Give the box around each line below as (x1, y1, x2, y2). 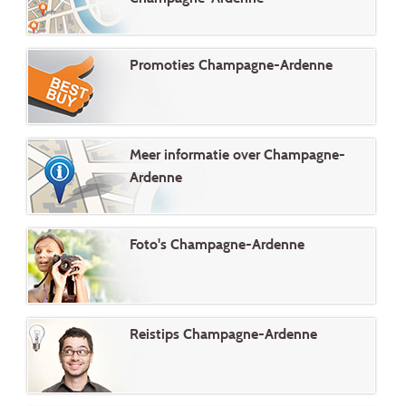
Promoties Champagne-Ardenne (130, 56, 333, 74)
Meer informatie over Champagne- (130, 146, 345, 164)
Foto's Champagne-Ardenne (130, 236, 304, 254)
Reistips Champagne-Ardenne (130, 325, 317, 343)
